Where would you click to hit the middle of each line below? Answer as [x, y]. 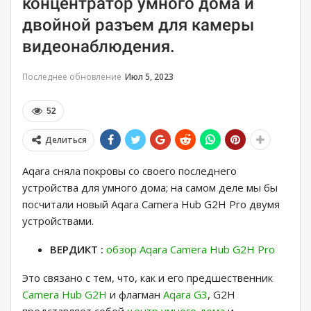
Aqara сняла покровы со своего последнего [129, 171]
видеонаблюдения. [99, 47]
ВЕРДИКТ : [77, 250]
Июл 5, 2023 [149, 77]
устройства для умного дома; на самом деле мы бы [150, 188]
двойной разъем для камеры [138, 25]
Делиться [66, 140]
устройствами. [58, 221]
